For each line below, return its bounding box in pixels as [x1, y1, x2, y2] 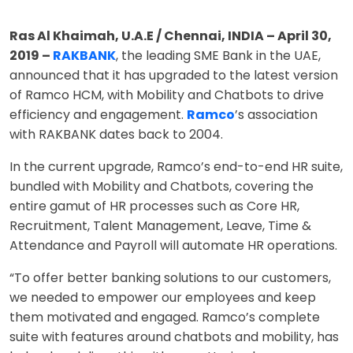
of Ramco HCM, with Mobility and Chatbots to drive [9, 86, 324, 105]
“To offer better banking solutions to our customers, [9, 269, 331, 288]
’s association [235, 106, 318, 124]
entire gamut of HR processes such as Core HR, [9, 197, 299, 216]
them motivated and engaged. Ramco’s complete [9, 308, 320, 327]
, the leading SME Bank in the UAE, [116, 46, 321, 65]
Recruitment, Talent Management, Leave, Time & [9, 217, 311, 236]
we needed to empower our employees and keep [9, 288, 316, 307]
